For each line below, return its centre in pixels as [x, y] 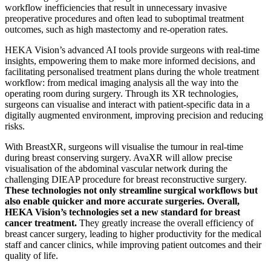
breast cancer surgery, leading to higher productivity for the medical [133, 233]
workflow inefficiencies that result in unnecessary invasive [116, 7]
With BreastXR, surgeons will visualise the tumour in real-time [124, 146]
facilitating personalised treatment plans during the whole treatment [132, 71]
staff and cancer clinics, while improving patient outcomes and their [133, 244]
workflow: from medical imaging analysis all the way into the [122, 82]
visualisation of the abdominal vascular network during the [116, 168]
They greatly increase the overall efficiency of [165, 223]
